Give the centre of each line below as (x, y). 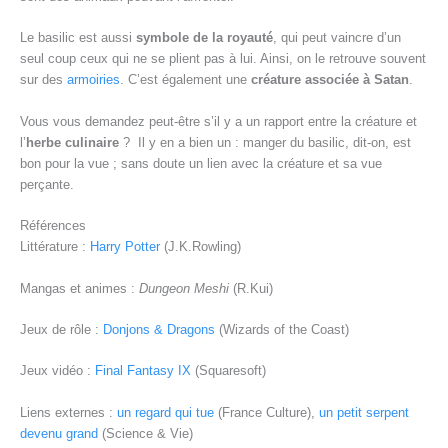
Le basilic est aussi (78, 38)
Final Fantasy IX (143, 371)
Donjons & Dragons (159, 330)
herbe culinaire (72, 142)
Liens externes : (68, 412)
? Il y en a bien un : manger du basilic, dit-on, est (265, 142)
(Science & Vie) (145, 433)
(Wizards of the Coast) (282, 330)
